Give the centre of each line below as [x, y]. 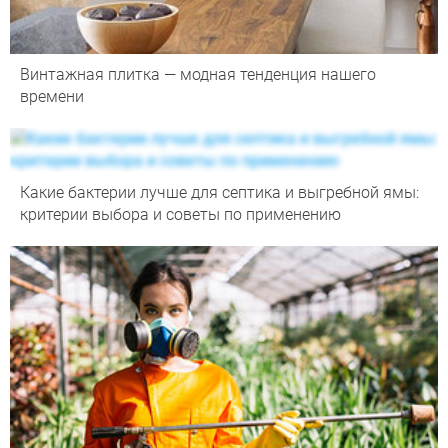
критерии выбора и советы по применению [180, 215]
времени [52, 97]
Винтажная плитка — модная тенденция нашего [198, 75]
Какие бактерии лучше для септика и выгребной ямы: [219, 193]
